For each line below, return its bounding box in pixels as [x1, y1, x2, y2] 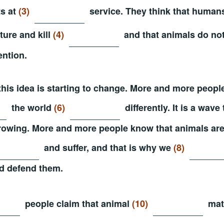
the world [9, 100, 54, 114]
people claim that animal [22, 196, 132, 210]
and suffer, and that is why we [41, 140, 173, 154]
